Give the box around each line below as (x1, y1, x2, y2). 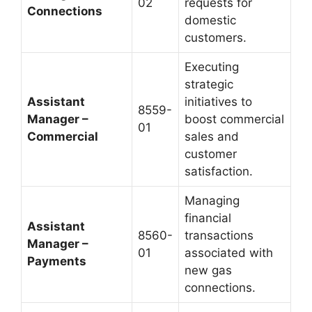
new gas (185, 263, 232, 277)
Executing (185, 60, 239, 74)
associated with (185, 246, 273, 260)
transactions (185, 228, 253, 242)
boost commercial (185, 112, 284, 126)
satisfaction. (185, 164, 253, 178)
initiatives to (185, 95, 252, 109)
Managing (185, 194, 240, 208)
